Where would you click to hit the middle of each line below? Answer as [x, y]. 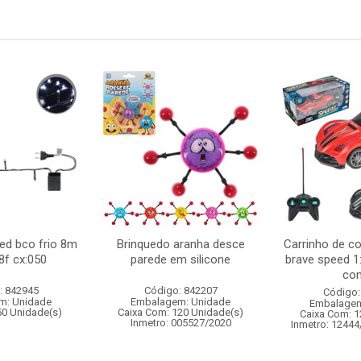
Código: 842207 [180, 290]
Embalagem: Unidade [180, 302]
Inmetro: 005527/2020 [180, 323]
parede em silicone [180, 259]
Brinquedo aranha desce [180, 244]
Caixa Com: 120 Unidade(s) [180, 312]
